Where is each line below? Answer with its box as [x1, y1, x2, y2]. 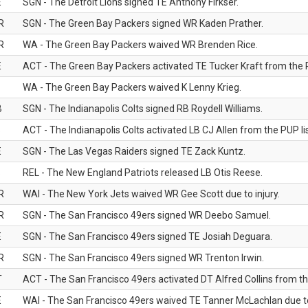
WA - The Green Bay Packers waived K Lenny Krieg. [23, 82, 241, 93]
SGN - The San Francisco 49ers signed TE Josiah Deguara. [23, 231, 272, 242]
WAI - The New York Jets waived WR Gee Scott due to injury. [23, 188, 280, 199]
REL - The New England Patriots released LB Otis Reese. [23, 167, 263, 178]
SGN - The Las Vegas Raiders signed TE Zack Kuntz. [23, 146, 245, 157]
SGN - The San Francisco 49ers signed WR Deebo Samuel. [23, 210, 271, 221]
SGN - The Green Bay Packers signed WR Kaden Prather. [23, 18, 263, 29]
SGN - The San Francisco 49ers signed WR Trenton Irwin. [23, 252, 264, 263]
